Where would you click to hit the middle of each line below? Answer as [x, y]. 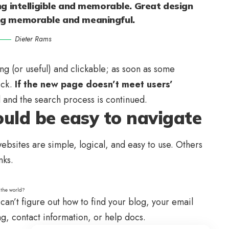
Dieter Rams [33, 39]
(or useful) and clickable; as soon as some [93, 69]
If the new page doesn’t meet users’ [93, 84]
